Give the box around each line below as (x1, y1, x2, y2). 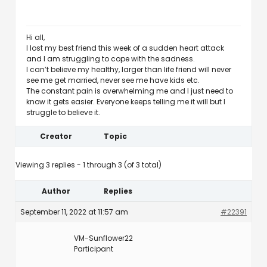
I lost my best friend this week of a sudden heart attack (26, 43, 224, 53)
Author (42, 186, 70, 196)
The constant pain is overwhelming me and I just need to (26, 86, 233, 96)
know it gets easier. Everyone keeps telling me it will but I (26, 97, 225, 107)
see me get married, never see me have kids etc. (26, 75, 200, 85)
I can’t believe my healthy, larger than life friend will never (26, 64, 231, 74)
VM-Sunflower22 (74, 233, 133, 243)
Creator (40, 131, 72, 141)
